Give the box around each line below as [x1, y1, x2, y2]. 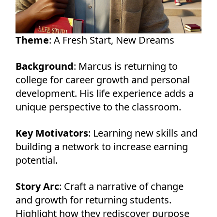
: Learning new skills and [88, 126, 198, 139]
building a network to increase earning [15, 139, 188, 153]
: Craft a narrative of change [59, 179, 184, 193]
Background [15, 59, 74, 73]
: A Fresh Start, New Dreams [49, 33, 174, 46]
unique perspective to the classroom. [15, 100, 181, 113]
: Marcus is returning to [74, 59, 178, 73]
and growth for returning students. [15, 193, 171, 206]
